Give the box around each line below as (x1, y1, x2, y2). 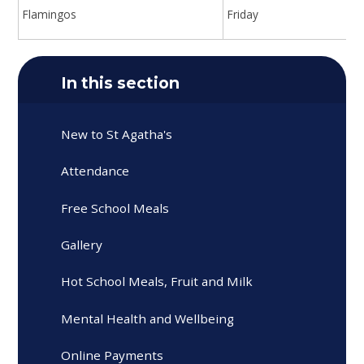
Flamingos (23, 6, 77, 23)
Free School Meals (61, 199, 170, 216)
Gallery (61, 236, 103, 253)
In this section (61, 72, 180, 93)
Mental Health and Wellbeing (61, 310, 235, 327)
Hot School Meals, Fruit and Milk (61, 273, 253, 290)
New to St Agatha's (61, 126, 173, 143)
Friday (227, 6, 259, 23)
